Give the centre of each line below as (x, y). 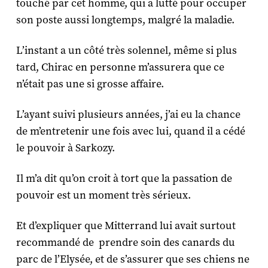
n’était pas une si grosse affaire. (90, 84)
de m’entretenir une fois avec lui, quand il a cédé (130, 131)
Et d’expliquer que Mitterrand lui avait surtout (126, 226)
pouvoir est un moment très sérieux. (103, 195)
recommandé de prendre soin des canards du (125, 242)
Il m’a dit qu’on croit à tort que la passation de (124, 178)
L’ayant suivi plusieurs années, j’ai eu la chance (128, 114)
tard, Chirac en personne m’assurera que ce (120, 67)
